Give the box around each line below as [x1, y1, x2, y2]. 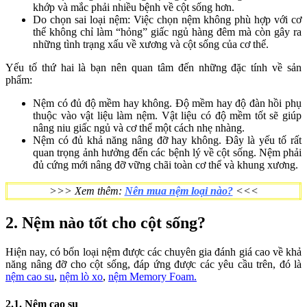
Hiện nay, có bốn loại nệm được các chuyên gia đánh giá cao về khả [5, 246, 302, 258]
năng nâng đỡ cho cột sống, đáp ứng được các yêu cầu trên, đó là [5, 258, 302, 270]
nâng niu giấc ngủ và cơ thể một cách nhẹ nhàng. [33, 122, 245, 134]
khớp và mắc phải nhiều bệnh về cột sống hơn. [33, 1, 234, 14]
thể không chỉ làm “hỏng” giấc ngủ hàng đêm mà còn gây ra [33, 26, 302, 38]
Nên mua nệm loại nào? [124, 185, 233, 197]
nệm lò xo [60, 271, 103, 282]
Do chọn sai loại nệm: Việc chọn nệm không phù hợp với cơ [33, 14, 302, 26]
